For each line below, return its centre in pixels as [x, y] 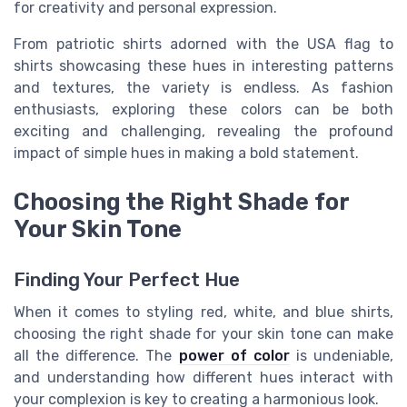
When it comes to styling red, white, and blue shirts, [203, 313]
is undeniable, [341, 356]
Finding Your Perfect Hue [127, 280]
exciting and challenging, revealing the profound [203, 132]
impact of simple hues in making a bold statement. [186, 154]
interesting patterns [323, 66]
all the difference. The [96, 356]
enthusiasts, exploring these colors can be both [203, 110]
